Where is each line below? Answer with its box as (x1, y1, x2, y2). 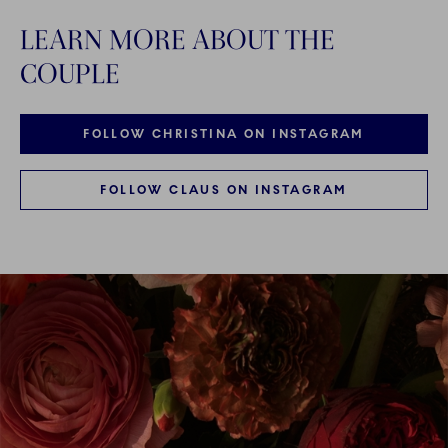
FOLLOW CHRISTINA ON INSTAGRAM (83, 127, 365, 142)
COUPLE (20, 56, 120, 91)
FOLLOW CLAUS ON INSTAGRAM (100, 183, 348, 198)
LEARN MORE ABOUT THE (20, 22, 335, 57)
